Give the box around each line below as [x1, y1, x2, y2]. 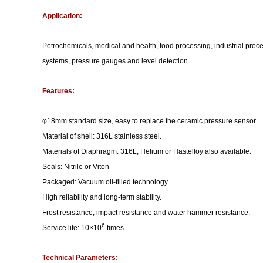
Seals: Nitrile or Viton [42, 163, 109, 171]
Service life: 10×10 [42, 224, 102, 232]
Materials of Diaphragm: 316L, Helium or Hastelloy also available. [42, 147, 251, 156]
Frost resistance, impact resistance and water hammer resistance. [42, 208, 250, 217]
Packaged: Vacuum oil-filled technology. [42, 178, 169, 186]
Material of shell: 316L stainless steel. [42, 132, 161, 140]
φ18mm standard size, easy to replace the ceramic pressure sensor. [42, 117, 257, 125]
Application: [42, 12, 82, 20]
